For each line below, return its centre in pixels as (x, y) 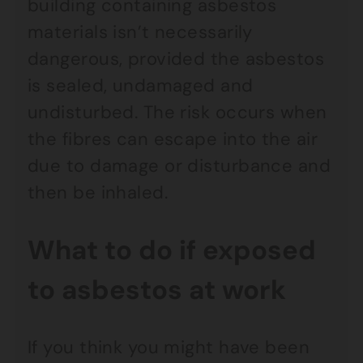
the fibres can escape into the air (173, 139)
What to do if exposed (172, 250)
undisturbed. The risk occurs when (177, 112)
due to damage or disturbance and (179, 166)
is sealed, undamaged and (141, 85)
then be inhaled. (98, 192)
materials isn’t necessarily (140, 32)
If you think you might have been (169, 347)
